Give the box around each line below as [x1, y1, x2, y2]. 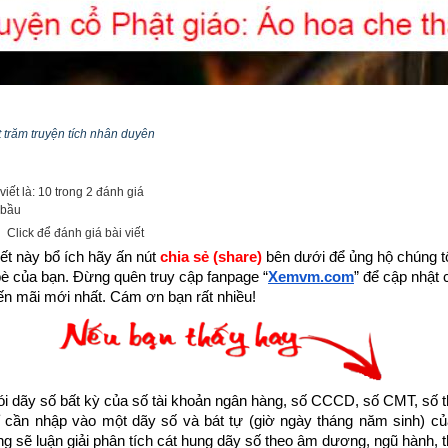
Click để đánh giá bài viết [7, 226, 144, 240]
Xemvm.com [268, 269, 354, 285]
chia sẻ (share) [160, 249, 266, 265]
